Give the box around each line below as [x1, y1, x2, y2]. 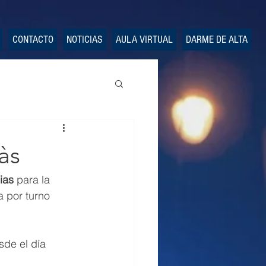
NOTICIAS [66, 33, 103, 46]
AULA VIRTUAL [116, 33, 173, 46]
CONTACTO [12, 33, 53, 46]
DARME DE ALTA [186, 33, 248, 46]
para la [14, 173, 53, 186]
